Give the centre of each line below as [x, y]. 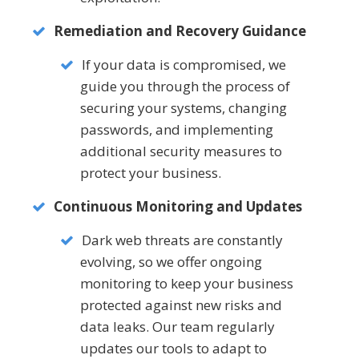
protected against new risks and [181, 305]
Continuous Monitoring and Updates [178, 207]
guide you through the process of [185, 87]
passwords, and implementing [177, 130]
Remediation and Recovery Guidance [180, 31]
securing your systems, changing [184, 108]
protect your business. [151, 173]
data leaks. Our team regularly [177, 327]
